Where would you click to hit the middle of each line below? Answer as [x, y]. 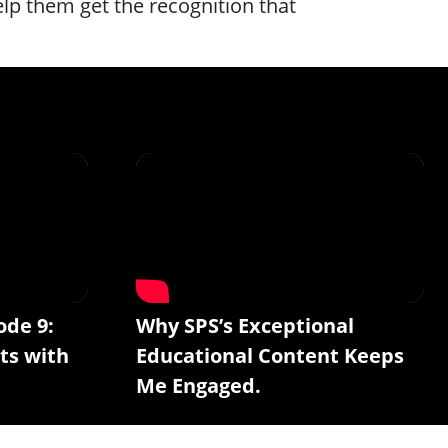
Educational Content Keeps [270, 356]
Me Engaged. [198, 386]
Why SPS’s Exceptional [245, 326]
